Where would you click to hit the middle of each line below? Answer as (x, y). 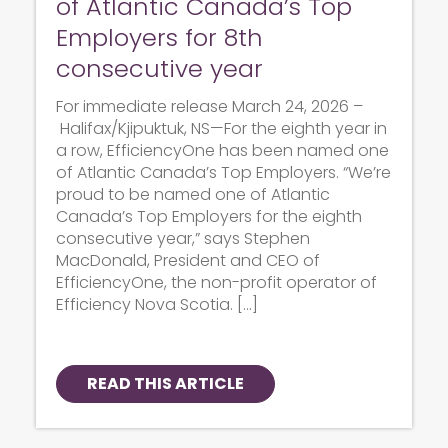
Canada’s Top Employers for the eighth (209, 217)
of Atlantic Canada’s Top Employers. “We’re (223, 173)
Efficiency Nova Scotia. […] (157, 305)
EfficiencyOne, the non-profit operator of (216, 283)
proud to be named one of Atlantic (193, 195)
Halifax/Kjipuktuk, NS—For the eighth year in (221, 129)
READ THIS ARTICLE (165, 383)
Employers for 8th (159, 38)
